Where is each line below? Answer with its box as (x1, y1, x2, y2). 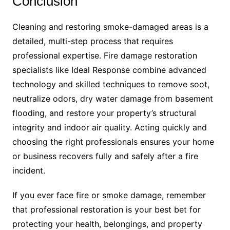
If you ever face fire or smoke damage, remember (12, 190, 206, 201)
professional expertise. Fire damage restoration (12, 50, 197, 61)
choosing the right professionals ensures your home (12, 137, 214, 147)
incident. (12, 165, 45, 176)
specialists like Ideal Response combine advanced (12, 65, 206, 75)
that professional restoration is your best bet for (12, 204, 201, 215)
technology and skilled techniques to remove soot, (12, 79, 209, 90)
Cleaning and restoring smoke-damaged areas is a (12, 22, 208, 32)
